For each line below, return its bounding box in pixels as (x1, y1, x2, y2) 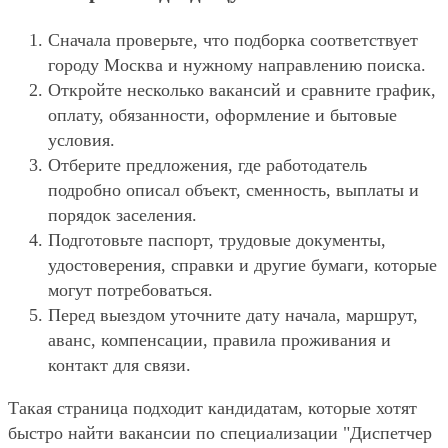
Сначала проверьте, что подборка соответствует (48, 29, 418, 50)
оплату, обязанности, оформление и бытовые (48, 104, 397, 125)
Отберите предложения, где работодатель (48, 154, 367, 175)
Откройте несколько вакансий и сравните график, (48, 79, 436, 100)
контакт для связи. (48, 354, 191, 375)
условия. (48, 129, 115, 150)
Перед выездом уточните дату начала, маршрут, (48, 304, 418, 325)
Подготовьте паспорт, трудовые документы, (48, 229, 386, 250)
